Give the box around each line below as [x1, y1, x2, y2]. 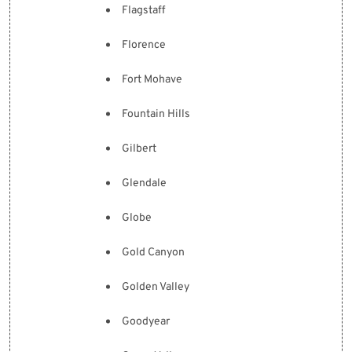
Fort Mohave [122, 73, 182, 86]
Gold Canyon [122, 246, 185, 259]
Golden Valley [122, 280, 189, 294]
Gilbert [122, 142, 156, 156]
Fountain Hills [122, 108, 190, 121]
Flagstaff [122, 4, 165, 17]
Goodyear [122, 315, 170, 328]
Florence [122, 38, 166, 52]
